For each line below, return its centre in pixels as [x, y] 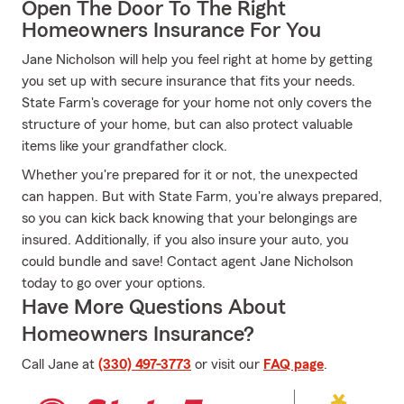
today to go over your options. [114, 283]
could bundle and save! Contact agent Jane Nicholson [188, 262]
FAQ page [294, 364]
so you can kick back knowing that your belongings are [189, 218]
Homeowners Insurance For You [171, 31]
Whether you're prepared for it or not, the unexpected [190, 175]
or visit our [227, 364]
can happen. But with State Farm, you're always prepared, [202, 197]
